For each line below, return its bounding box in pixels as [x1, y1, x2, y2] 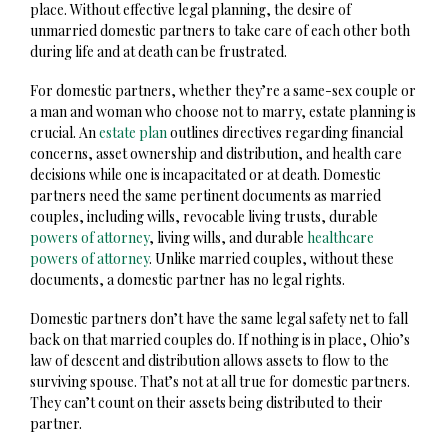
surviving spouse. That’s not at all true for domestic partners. [30, 372, 410, 392]
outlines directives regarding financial [167, 123, 403, 143]
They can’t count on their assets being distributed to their [30, 393, 383, 413]
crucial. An [30, 123, 99, 143]
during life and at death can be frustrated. [30, 42, 287, 62]
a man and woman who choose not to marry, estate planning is [30, 102, 416, 122]
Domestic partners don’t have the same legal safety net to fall [30, 309, 408, 329]
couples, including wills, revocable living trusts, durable [30, 207, 378, 227]
